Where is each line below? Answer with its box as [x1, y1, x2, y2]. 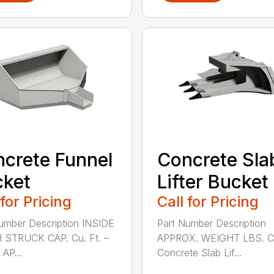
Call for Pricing [157, 192, 259, 210]
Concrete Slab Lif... [157, 246, 242, 259]
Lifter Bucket [157, 170, 268, 193]
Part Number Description [157, 217, 266, 229]
